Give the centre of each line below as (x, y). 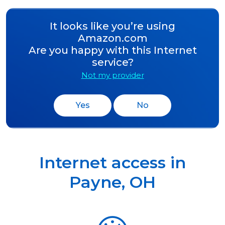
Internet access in (113, 162)
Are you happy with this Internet (113, 50)
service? (113, 62)
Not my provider (113, 75)
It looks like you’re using (113, 26)
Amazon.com (113, 38)
